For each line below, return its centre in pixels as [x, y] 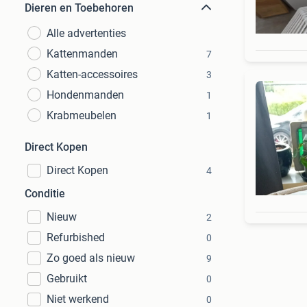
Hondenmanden [85, 95]
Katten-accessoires [92, 74]
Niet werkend [78, 299]
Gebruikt [67, 279]
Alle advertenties [86, 33]
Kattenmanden [82, 54]
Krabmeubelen [82, 115]
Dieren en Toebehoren [79, 8]
